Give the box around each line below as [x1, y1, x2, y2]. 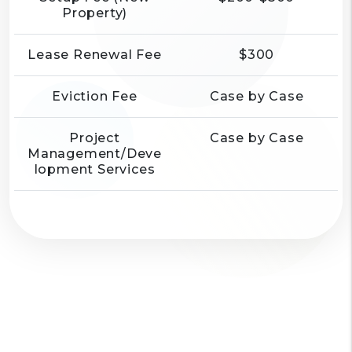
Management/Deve [27, 146, 163, 161]
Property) [61, 5, 128, 20]
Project [69, 130, 120, 145]
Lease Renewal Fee [27, 47, 162, 62]
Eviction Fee [52, 89, 137, 104]
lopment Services [34, 162, 156, 177]
